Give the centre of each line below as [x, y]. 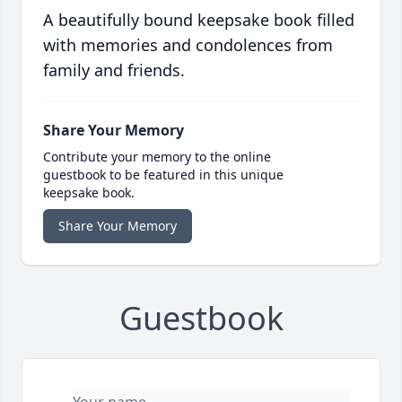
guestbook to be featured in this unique [163, 175]
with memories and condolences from [188, 45]
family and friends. [114, 70]
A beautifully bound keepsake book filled [199, 20]
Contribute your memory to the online [157, 157]
